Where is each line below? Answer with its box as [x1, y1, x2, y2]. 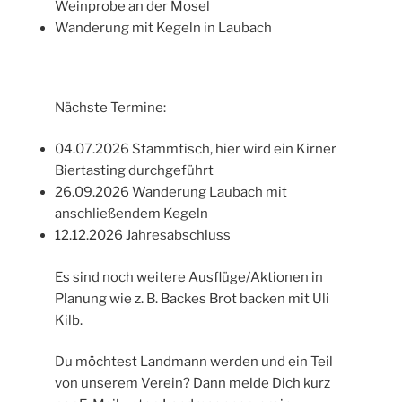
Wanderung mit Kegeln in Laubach [55, 20, 273, 37]
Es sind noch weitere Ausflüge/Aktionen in [55, 268, 324, 285]
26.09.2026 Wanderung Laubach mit [55, 184, 288, 201]
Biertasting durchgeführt [55, 162, 214, 179]
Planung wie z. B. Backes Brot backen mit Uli [55, 290, 330, 307]
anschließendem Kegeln [55, 205, 209, 223]
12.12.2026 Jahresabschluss [55, 227, 232, 244]
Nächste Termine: [55, 99, 167, 116]
